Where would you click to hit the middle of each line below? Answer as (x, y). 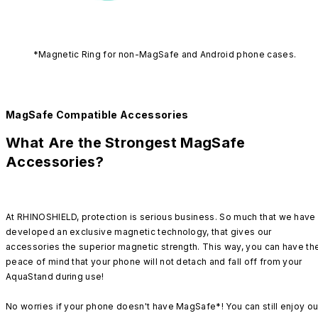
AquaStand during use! (55, 276)
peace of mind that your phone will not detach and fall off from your (154, 261)
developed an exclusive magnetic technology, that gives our (139, 231)
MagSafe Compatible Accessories (97, 114)
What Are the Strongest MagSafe (126, 143)
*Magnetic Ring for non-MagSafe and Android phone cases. (165, 54)
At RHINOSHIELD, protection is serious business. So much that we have (161, 216)
